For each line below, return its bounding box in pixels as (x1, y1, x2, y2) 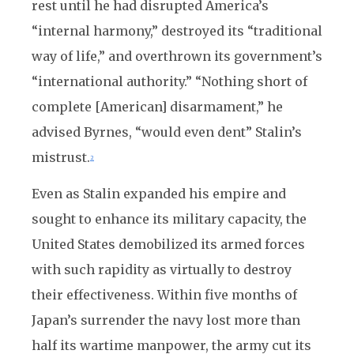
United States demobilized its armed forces (32, 236, 305, 252)
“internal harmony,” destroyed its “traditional (32, 23, 322, 39)
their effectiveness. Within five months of (32, 287, 297, 303)
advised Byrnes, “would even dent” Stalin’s (32, 124, 302, 140)
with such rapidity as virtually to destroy (32, 262, 292, 277)
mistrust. (32, 149, 90, 165)
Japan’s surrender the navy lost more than (32, 312, 300, 328)
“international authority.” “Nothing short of (32, 73, 307, 89)
